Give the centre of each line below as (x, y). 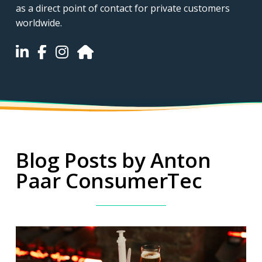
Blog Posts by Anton (113, 160)
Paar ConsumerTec (109, 180)
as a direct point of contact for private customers (123, 8)
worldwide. (39, 23)
